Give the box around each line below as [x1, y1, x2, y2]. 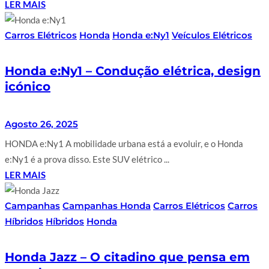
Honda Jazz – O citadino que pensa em [5, 250, 250, 265]
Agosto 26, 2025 [5, 118, 78, 130]
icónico [5, 79, 50, 94]
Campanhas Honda [62, 199, 151, 211]
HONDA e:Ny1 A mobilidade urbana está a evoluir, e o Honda [5, 138, 243, 149]
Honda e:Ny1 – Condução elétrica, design [5, 64, 261, 79]
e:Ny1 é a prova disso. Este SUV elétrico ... [5, 153, 169, 165]
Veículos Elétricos [172, 29, 252, 41]
